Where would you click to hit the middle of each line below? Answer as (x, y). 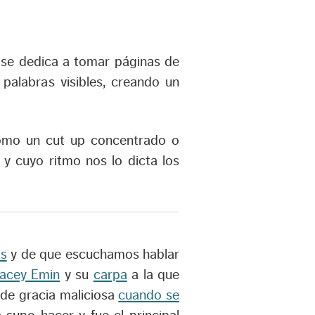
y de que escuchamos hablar (93, 254)
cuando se (149, 295)
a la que (153, 275)
